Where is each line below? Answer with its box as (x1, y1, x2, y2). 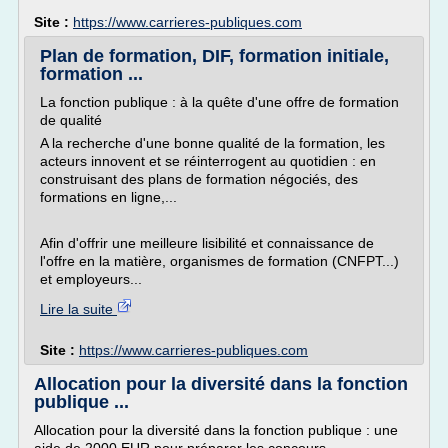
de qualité (40, 112, 102, 128)
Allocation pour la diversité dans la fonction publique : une (34, 422, 398, 438)
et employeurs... (40, 271, 142, 287)
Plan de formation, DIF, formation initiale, (40, 46, 389, 66)
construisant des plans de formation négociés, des (40, 171, 358, 187)
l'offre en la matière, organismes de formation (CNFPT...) (40, 253, 399, 269)
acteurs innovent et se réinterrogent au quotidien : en (40, 153, 376, 169)
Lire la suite (40, 301, 117, 317)
